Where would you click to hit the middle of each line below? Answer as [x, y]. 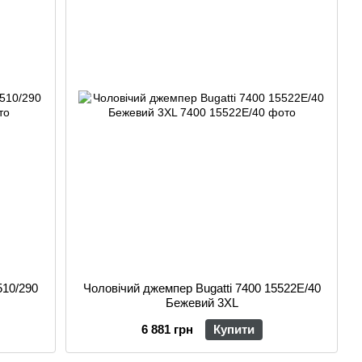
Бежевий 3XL [202, 303]
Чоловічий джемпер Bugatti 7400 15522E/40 [202, 288]
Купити [234, 330]
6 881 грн [167, 330]
